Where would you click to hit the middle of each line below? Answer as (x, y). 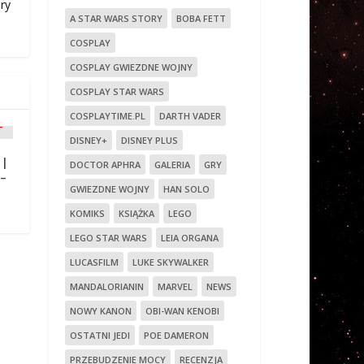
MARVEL (175, 287)
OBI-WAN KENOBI (183, 311)
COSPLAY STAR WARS (117, 92)
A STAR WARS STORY (117, 19)
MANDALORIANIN (107, 287)
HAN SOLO (187, 189)
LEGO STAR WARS (109, 238)
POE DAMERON (177, 336)
